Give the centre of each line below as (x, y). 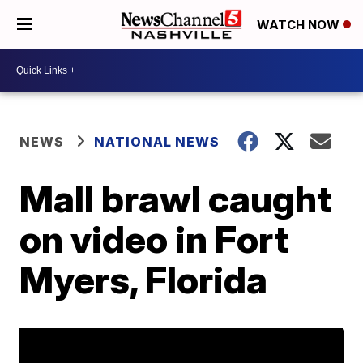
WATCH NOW (300, 25)
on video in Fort (154, 239)
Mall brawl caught (176, 199)
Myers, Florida (144, 280)
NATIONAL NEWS (157, 142)
